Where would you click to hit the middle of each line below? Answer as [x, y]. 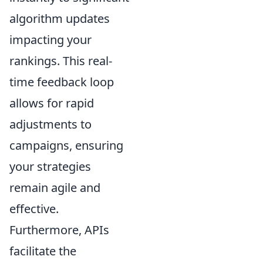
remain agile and [55, 187]
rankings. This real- [61, 60]
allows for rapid [52, 103]
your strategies [50, 166]
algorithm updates [60, 18]
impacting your [50, 39]
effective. [34, 208]
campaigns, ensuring [66, 145]
